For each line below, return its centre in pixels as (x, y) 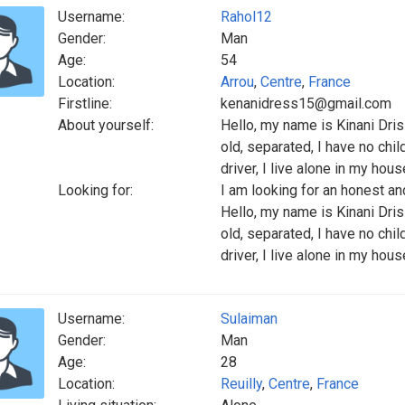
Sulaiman (249, 319)
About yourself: (106, 125)
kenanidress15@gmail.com (306, 104)
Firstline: (85, 104)
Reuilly (241, 384)
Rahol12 (246, 17)
